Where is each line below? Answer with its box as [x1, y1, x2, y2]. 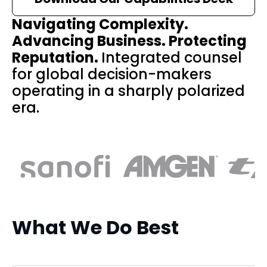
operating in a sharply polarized [12, 81, 245, 101]
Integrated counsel [101, 48, 242, 68]
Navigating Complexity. [12, 14, 188, 35]
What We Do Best [12, 214, 179, 241]
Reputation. [12, 48, 101, 68]
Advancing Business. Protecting [12, 31, 247, 51]
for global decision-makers [12, 64, 212, 85]
